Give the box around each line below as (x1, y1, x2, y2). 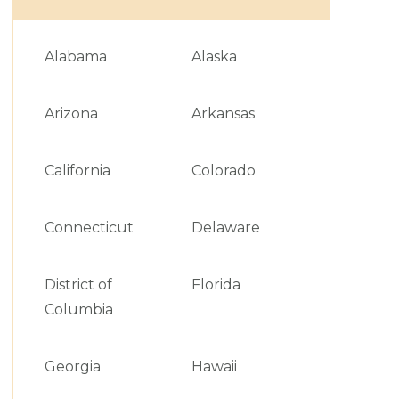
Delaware (191, 219, 260, 236)
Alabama (44, 48, 107, 65)
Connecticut (44, 219, 134, 236)
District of (44, 276, 112, 293)
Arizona (44, 105, 98, 122)
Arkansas (191, 105, 255, 122)
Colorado (191, 162, 256, 179)
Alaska (191, 48, 237, 65)
